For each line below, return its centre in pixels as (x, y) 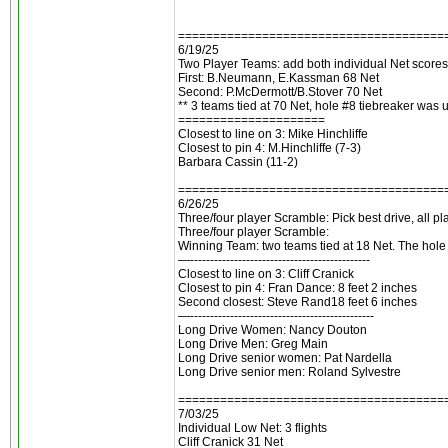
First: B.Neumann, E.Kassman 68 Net (278, 78)
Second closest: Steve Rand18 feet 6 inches (297, 302)
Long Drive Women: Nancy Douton (272, 330)
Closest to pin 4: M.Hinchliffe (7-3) (269, 148)
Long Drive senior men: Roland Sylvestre (289, 372)
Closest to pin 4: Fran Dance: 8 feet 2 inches (297, 288)
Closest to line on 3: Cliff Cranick (266, 274)
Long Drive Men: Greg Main (253, 344)
